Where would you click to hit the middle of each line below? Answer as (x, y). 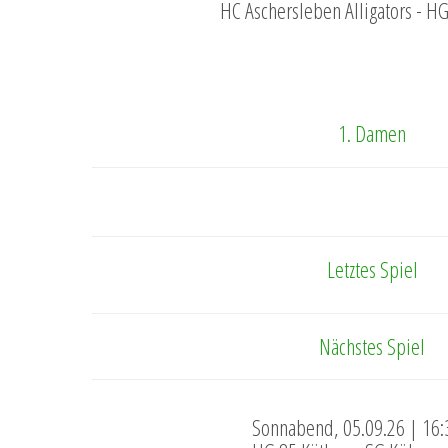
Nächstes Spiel (372, 345)
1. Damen (372, 132)
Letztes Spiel (372, 268)
